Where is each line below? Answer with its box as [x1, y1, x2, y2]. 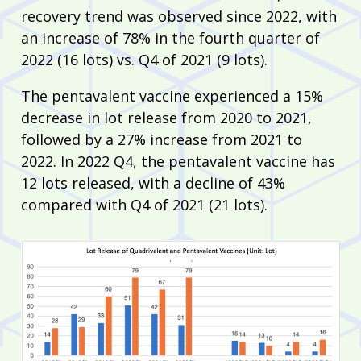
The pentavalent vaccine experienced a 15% [21, 85, 323, 106]
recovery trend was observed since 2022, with [21, 6, 337, 26]
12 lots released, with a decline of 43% [21, 172, 285, 193]
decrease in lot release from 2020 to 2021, [21, 107, 312, 127]
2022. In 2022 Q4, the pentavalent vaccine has [21, 151, 335, 171]
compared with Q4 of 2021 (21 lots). [21, 194, 268, 214]
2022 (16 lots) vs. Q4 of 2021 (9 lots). [21, 49, 268, 69]
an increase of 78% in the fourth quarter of [21, 27, 320, 48]
